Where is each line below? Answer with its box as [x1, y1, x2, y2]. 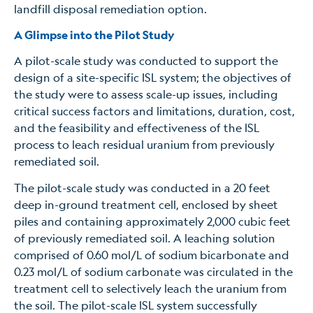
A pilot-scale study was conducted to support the [14, 52, 278, 68]
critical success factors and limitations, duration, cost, [14, 103, 295, 118]
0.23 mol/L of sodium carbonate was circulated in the [14, 264, 293, 279]
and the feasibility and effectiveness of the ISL [14, 119, 259, 135]
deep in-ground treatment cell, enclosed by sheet [14, 197, 278, 212]
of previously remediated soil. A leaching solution [14, 231, 275, 246]
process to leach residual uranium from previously [14, 136, 275, 152]
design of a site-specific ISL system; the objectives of [14, 69, 291, 85]
